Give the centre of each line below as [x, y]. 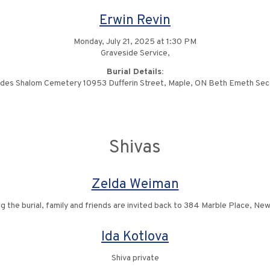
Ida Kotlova [135, 237]
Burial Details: [135, 72]
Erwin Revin [135, 21]
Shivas [135, 148]
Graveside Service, [135, 53]
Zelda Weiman [135, 185]
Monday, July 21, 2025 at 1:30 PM [135, 42]
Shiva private [135, 258]
